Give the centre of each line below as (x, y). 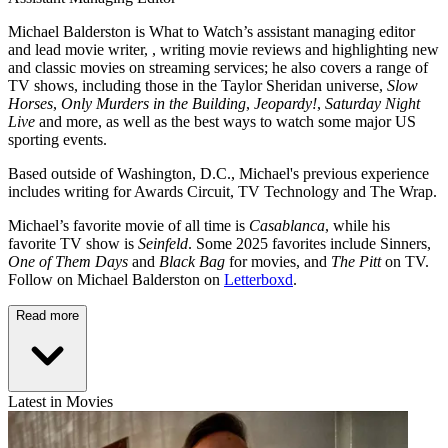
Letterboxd (258, 280)
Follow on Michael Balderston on (116, 280)
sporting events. (57, 140)
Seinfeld (163, 244)
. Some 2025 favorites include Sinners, (309, 244)
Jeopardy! (285, 104)
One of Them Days (70, 262)
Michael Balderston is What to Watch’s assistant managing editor (211, 32)
